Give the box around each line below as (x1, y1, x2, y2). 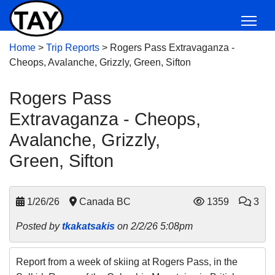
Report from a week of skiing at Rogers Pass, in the (16, 257, 238, 267)
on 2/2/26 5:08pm (115, 221, 193, 231)
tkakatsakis (62, 221, 115, 231)
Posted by (16, 221, 62, 231)
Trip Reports (46, 42, 99, 53)
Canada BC (77, 196, 131, 207)
